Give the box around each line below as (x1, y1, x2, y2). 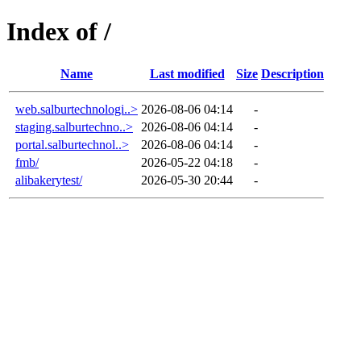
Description (261, 66, 324, 81)
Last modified (149, 66, 225, 81)
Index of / (6, 17, 111, 47)
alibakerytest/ (15, 172, 82, 187)
